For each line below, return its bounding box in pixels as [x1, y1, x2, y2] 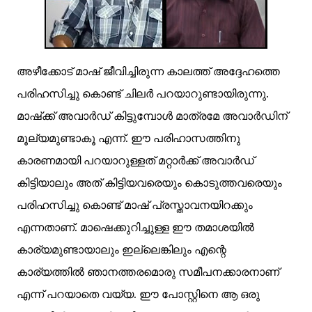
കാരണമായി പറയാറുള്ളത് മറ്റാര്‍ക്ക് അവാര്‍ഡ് [17, 153, 254, 167]
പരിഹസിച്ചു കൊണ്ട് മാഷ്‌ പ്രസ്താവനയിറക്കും [17, 198, 253, 212]
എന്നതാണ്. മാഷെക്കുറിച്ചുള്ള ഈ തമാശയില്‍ [17, 220, 254, 234]
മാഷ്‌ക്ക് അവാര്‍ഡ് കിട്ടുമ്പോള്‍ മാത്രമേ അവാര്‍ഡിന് [17, 109, 288, 123]
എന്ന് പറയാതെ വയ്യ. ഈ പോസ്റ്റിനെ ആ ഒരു [17, 287, 260, 301]
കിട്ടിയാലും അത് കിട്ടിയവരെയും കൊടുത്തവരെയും [17, 175, 282, 189]
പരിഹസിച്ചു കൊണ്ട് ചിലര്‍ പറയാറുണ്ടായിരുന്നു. [17, 86, 269, 100]
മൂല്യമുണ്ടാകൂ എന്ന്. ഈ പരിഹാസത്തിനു [17, 131, 240, 145]
